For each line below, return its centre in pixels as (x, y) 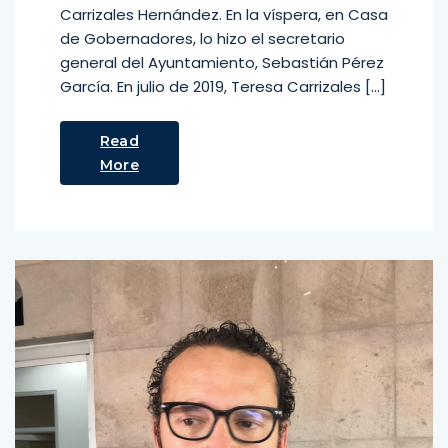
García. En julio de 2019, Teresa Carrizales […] (223, 86)
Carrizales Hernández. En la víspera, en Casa (224, 14)
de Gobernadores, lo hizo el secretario (202, 38)
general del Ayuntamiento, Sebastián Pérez (222, 62)
